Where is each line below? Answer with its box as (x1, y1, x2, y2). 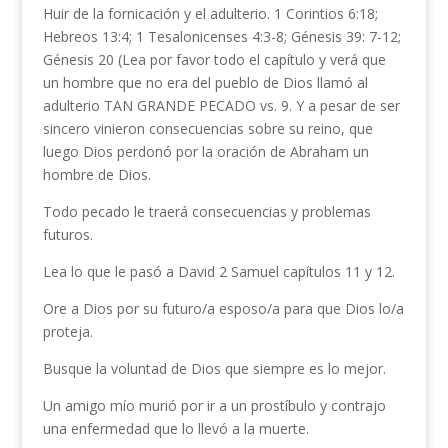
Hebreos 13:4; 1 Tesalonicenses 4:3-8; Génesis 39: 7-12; (42, 27, 401, 46)
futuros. (42, 225, 93, 244)
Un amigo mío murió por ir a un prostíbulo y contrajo (42, 396, 386, 415)
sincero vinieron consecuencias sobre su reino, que (42, 119, 373, 138)
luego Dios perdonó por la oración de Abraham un (42, 142, 369, 161)
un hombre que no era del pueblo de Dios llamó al (42, 73, 368, 92)
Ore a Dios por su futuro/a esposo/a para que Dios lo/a (42, 299, 404, 318)
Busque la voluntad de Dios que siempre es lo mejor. (42, 359, 386, 378)
